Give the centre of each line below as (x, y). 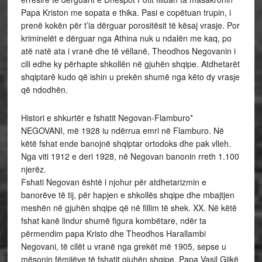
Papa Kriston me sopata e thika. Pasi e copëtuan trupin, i (126, 12)
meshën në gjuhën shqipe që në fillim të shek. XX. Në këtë (129, 208)
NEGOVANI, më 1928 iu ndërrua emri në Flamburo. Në (122, 130)
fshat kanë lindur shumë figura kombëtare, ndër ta (113, 220)
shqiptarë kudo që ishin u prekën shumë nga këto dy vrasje (130, 77)
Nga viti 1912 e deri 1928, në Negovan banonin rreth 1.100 (130, 156)
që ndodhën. (44, 89)
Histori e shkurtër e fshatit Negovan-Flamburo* (107, 118)
